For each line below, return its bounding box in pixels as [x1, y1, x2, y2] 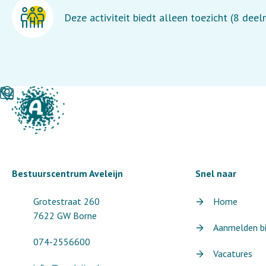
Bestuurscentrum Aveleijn [12, 167, 123, 179]
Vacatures [213, 248, 252, 259]
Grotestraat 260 [33, 195, 100, 207]
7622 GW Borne [33, 210, 97, 221]
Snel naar [195, 167, 236, 179]
